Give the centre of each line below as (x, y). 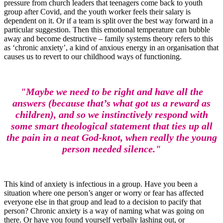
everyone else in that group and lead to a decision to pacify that (103, 202)
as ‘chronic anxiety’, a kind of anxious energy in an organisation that (111, 48)
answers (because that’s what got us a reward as (111, 103)
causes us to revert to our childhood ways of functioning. (93, 57)
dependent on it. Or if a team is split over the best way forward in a (109, 21)
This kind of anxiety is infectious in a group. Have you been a (101, 184)
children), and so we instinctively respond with (111, 115)
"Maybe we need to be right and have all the (111, 92)
